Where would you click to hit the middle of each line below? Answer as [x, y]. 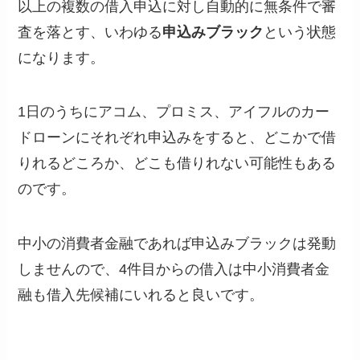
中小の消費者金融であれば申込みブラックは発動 [177, 244]
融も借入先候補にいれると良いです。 [141, 295]
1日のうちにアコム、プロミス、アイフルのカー [174, 112]
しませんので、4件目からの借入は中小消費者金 [174, 270]
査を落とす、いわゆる [90, 32]
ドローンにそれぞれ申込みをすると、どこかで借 [177, 138]
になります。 [61, 57]
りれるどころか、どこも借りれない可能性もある [177, 164]
